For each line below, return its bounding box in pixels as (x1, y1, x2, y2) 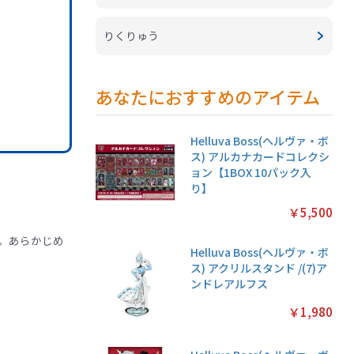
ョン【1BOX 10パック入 (190, 164, 312, 181)
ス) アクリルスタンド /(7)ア (190, 260, 328, 277)
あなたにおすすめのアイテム (96, 84, 321, 110)
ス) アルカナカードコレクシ (190, 149, 330, 165)
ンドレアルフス (190, 276, 269, 292)
